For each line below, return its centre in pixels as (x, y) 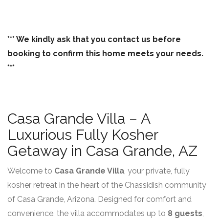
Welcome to (31, 171)
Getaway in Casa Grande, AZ (102, 151)
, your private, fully (157, 171)
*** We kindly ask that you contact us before (94, 39)
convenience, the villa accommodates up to (88, 213)
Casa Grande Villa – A (79, 119)
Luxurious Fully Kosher (83, 135)
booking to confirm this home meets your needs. (105, 54)
